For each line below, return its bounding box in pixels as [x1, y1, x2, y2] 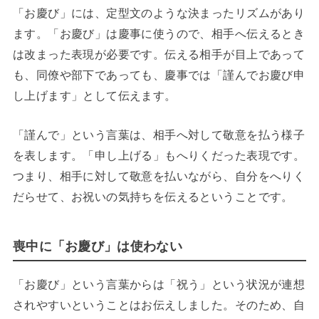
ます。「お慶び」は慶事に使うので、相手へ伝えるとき [12, 26, 305, 40]
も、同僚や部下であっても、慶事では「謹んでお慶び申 [12, 68, 305, 81]
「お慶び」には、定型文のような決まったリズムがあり [12, 6, 305, 19]
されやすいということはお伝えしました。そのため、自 [12, 298, 305, 311]
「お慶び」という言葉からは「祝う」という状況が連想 [12, 277, 305, 291]
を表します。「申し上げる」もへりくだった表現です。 [12, 149, 305, 162]
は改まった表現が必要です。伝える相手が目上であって [12, 47, 305, 61]
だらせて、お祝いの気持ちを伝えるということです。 [12, 190, 293, 204]
